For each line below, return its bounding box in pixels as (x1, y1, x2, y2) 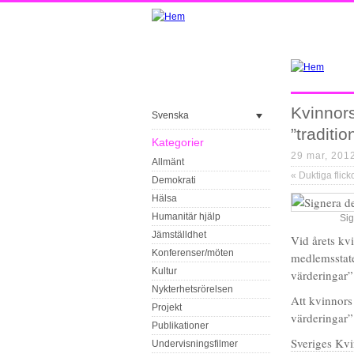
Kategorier (152, 136, 204, 149)
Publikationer (152, 320, 209, 331)
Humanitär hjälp (152, 211, 220, 222)
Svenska (152, 110, 189, 121)
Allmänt (152, 156, 184, 168)
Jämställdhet (152, 229, 206, 240)
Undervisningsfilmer (152, 338, 238, 349)
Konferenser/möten (152, 247, 234, 258)
